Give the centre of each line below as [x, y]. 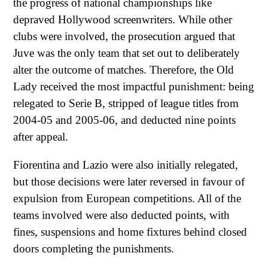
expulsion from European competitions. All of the [127, 199]
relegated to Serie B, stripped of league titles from [126, 103]
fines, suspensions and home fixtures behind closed [130, 232]
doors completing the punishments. [94, 249]
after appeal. [41, 136]
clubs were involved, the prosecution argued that [124, 36]
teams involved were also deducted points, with [121, 215]
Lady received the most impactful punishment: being [134, 86]
